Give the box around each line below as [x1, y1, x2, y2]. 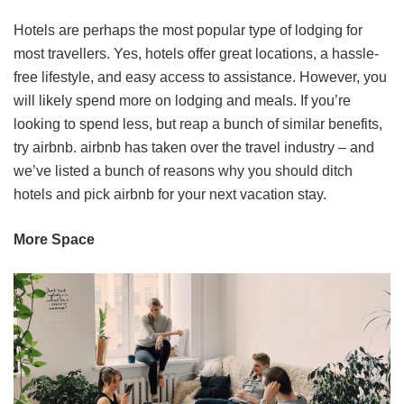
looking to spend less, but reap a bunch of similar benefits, [14, 116, 382, 133]
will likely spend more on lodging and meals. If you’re [14, 93, 351, 109]
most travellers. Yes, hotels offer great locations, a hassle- [14, 46, 379, 62]
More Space [14, 232, 95, 248]
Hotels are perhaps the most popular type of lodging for [14, 23, 363, 39]
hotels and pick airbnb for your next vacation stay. [14, 187, 326, 203]
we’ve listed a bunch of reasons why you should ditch [14, 163, 353, 179]
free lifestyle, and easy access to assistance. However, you [14, 69, 387, 86]
